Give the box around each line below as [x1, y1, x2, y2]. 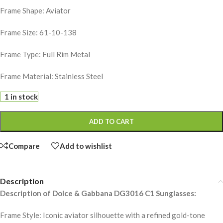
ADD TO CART [89, 117, 134, 126]
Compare [8, 141, 40, 150]
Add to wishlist [60, 141, 112, 150]
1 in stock [4, 92, 38, 102]
